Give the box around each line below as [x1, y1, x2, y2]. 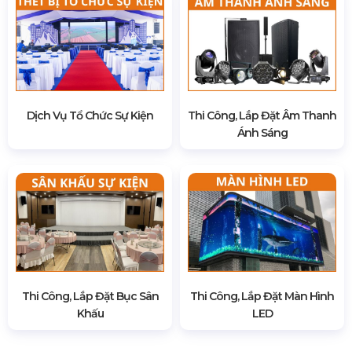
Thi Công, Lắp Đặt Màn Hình [190, 288, 334, 303]
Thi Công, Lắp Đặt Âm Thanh [188, 108, 336, 123]
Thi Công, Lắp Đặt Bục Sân [21, 288, 159, 303]
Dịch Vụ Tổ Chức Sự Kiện [27, 108, 153, 123]
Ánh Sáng [236, 125, 288, 140]
